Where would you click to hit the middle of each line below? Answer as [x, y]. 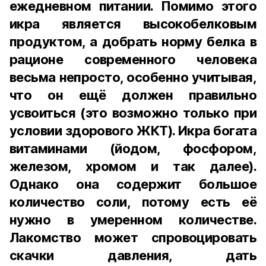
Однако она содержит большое [133, 184]
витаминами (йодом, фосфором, [133, 148]
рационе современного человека [133, 59]
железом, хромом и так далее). [133, 166]
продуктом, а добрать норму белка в [133, 42]
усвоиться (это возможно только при [133, 113]
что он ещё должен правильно [133, 95]
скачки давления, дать [133, 255]
